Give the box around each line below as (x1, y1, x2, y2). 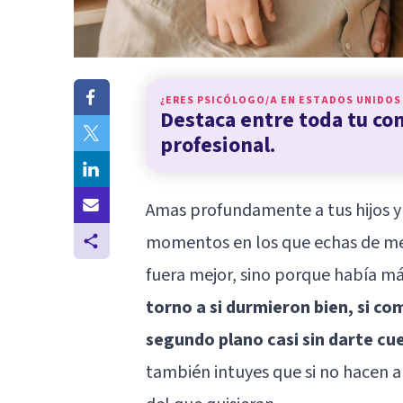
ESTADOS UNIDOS (299, 92, 401, 108)
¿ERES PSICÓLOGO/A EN (160, 92, 299, 108)
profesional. (160, 129, 275, 161)
